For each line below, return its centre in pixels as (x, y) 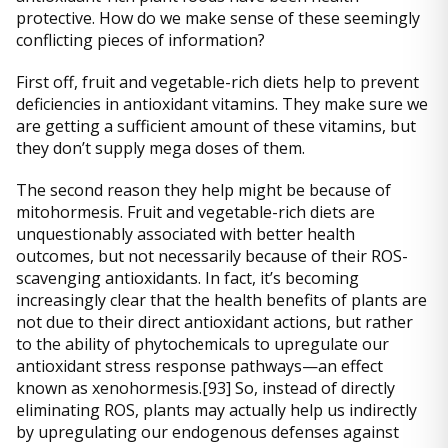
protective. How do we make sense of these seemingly (218, 18)
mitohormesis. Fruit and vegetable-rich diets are (195, 212)
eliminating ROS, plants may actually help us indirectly (216, 410)
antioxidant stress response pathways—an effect (199, 366)
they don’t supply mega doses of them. (160, 148)
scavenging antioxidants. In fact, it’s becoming (187, 278)
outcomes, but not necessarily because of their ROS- (212, 256)
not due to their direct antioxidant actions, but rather (214, 322)
